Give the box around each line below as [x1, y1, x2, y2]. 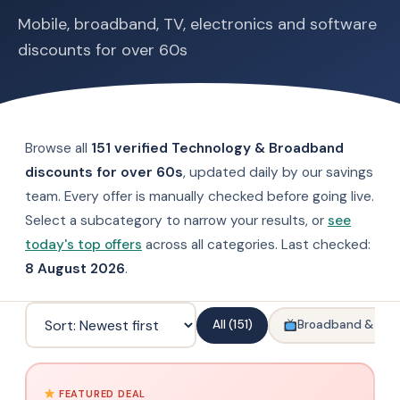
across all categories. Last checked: [142, 236, 371, 254]
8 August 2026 [25, 260, 125, 278]
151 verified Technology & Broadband [91, 139, 344, 157]
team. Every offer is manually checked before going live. [25, 187, 374, 205]
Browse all [25, 139, 91, 157]
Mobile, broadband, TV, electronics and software [18, 13, 377, 35]
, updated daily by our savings [183, 163, 373, 181]
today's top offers [25, 236, 142, 254]
